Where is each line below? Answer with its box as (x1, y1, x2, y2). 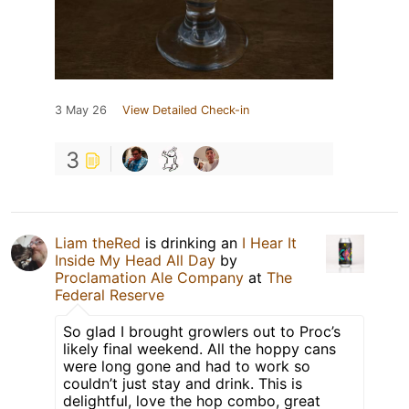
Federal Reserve (55, 285, 164, 304)
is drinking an (141, 233, 242, 252)
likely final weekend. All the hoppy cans (63, 339, 336, 358)
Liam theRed (55, 233, 141, 252)
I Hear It (242, 233, 297, 252)
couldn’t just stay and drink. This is (63, 373, 302, 393)
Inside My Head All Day (55, 250, 215, 269)
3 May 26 (55, 102, 107, 117)
